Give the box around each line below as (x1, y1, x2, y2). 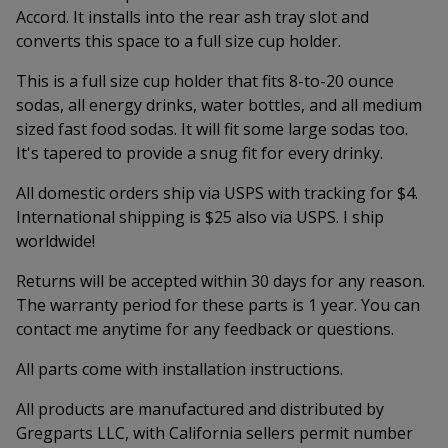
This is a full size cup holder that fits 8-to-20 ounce (16, 70, 394, 92)
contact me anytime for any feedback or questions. (16, 318, 394, 340)
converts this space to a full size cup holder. (16, 30, 341, 52)
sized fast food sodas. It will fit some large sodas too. (16, 118, 408, 140)
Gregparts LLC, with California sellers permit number (16, 422, 413, 444)
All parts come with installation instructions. (16, 358, 343, 380)
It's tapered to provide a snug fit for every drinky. (16, 142, 383, 164)
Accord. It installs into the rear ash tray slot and (16, 6, 369, 28)
